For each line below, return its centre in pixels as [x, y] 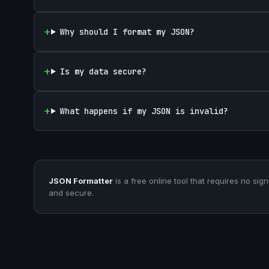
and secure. [71, 193]
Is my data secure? [103, 71]
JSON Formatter [81, 181]
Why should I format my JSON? [127, 32]
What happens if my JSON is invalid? [144, 111]
